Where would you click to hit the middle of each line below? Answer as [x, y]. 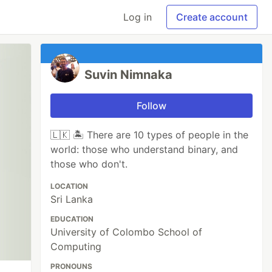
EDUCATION [72, 219]
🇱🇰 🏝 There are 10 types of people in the [150, 135]
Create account [212, 17]
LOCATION [70, 186]
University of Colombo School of [127, 232]
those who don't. [89, 164]
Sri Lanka [72, 199]
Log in [138, 17]
